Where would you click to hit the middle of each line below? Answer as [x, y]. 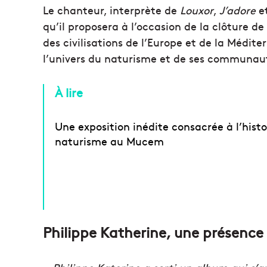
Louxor [197, 10]
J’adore [239, 10]
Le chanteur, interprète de [111, 10]
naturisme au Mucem [109, 141]
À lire [69, 92]
